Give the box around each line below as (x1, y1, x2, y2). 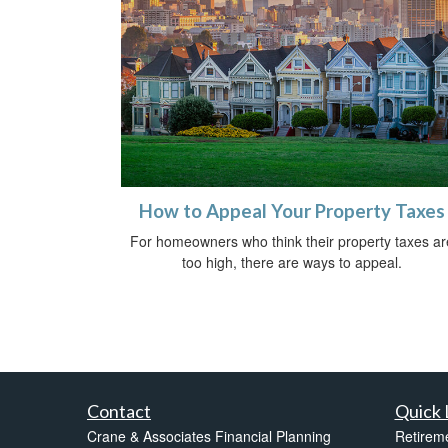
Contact (87, 400, 151, 423)
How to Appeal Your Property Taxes (139, 200, 445, 223)
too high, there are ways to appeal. (182, 252, 402, 273)
